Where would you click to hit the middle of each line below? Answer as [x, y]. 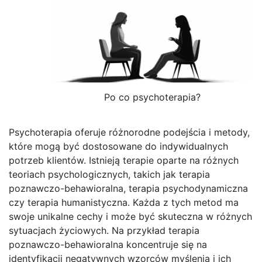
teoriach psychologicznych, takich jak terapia [109, 175]
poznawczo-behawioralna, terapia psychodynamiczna [128, 189]
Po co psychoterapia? [152, 97]
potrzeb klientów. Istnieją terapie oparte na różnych [124, 161]
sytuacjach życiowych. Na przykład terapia [104, 231]
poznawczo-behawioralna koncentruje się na [108, 245]
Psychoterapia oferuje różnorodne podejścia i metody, [129, 132]
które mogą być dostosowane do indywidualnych [118, 146]
